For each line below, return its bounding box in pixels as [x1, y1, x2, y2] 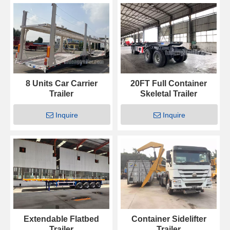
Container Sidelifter [131, 215, 206, 224]
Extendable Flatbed [24, 215, 99, 224]
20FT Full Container [130, 79, 207, 88]
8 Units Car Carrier [25, 79, 98, 88]
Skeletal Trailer [140, 89, 197, 99]
